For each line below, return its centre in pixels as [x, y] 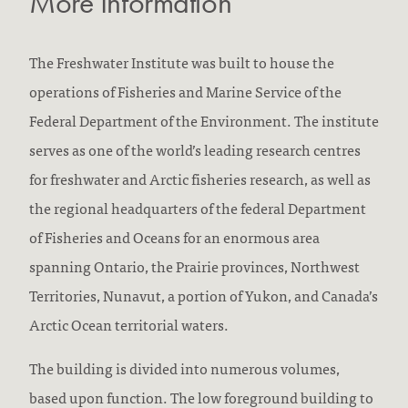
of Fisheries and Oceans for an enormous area [174, 237]
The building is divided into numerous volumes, [184, 368]
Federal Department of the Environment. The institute [204, 120]
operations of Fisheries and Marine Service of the [185, 91]
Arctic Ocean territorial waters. [129, 324]
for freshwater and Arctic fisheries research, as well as [200, 178]
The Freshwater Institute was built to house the [182, 62]
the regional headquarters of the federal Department [198, 208]
